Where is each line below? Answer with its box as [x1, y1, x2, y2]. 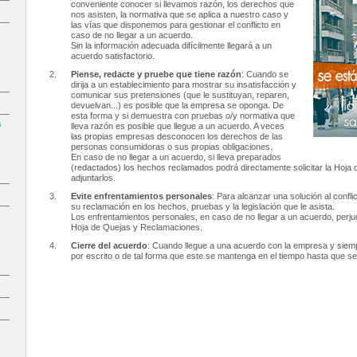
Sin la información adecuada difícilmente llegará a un [71, 41, 273, 50]
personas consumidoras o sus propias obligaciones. [71, 142, 273, 151]
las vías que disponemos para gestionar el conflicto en [71, 20, 281, 29]
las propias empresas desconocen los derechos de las [71, 131, 284, 141]
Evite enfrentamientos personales [71, 191, 213, 201]
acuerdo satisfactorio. [71, 51, 155, 61]
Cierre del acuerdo [71, 241, 148, 250]
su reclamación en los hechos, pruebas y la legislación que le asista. [71, 202, 335, 211]
